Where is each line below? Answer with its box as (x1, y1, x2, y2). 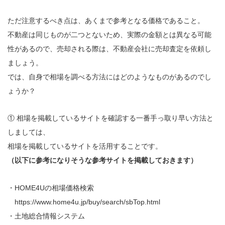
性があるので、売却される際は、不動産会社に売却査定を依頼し (8, 45, 211, 53)
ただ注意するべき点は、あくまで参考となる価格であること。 (8, 17, 204, 25)
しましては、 (8, 128, 50, 137)
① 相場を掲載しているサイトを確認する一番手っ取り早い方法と (8, 114, 213, 123)
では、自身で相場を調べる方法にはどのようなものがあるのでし (8, 73, 211, 81)
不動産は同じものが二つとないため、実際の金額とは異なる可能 (8, 31, 211, 39)
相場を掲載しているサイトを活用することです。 (8, 142, 162, 151)
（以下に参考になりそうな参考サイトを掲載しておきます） (8, 156, 197, 165)
